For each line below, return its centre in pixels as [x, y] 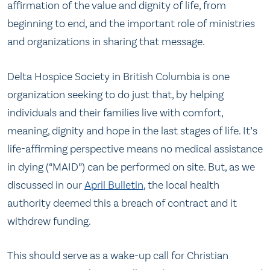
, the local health [181, 185]
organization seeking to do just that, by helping [115, 94]
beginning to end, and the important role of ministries [131, 24]
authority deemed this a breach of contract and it [122, 203]
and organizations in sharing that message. [106, 42]
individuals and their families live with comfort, [115, 112]
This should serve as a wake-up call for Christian [118, 256]
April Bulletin [114, 185]
